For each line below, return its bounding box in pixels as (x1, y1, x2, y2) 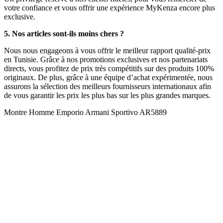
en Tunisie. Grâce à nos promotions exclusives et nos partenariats (4, 55, 208, 64)
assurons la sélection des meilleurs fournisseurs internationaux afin (4, 82, 211, 91)
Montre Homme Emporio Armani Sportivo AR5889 (4, 108, 167, 117)
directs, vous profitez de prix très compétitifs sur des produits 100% (4, 64, 214, 73)
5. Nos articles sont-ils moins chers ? (4, 29, 124, 38)
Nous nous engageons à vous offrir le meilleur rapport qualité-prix (4, 46, 211, 55)
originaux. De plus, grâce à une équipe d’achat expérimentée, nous (4, 73, 213, 82)
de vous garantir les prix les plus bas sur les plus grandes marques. (4, 91, 211, 100)
